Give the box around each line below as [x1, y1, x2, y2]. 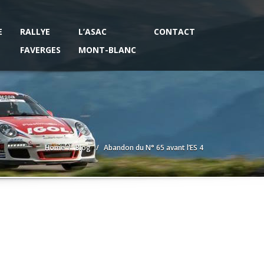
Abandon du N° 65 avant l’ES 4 [104, 143, 203, 153]
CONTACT [154, 26, 195, 37]
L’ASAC [78, 26, 107, 37]
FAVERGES [20, 44, 61, 55]
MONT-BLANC [78, 44, 136, 55]
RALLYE [20, 26, 50, 37]
